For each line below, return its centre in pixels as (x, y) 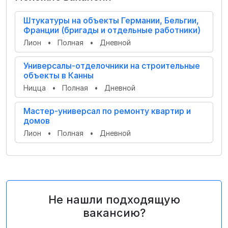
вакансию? (114, 213)
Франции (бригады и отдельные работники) (112, 30)
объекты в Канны (59, 75)
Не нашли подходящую (114, 199)
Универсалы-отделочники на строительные (112, 66)
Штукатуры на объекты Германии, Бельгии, (111, 20)
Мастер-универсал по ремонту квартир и (107, 111)
